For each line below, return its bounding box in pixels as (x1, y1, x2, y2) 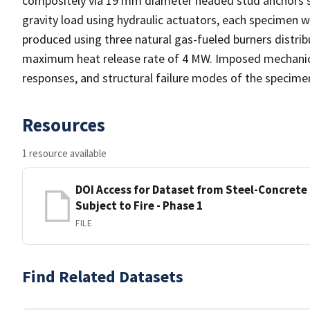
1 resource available (22, 147, 107, 160)
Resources (22, 113, 105, 136)
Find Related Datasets (22, 266, 183, 287)
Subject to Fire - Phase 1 (75, 198, 203, 213)
